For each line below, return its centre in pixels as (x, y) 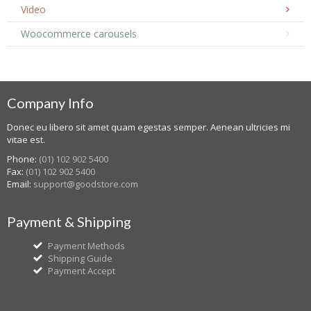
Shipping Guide (80, 258)
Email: (20, 184)
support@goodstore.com (86, 184)
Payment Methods (86, 245)
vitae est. (26, 139)
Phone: (23, 159)
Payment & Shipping (69, 221)
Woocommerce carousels (79, 33)
